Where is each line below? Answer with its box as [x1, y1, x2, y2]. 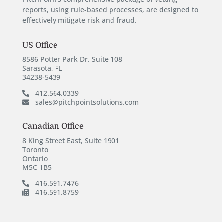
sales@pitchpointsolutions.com [35, 97, 139, 107]
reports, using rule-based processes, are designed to [22, 4, 198, 14]
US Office [22, 40, 57, 50]
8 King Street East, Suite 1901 [22, 135, 119, 145]
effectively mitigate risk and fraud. [22, 15, 137, 25]
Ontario [22, 153, 48, 163]
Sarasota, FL [22, 63, 62, 73]
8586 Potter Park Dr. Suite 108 [22, 54, 122, 64]
